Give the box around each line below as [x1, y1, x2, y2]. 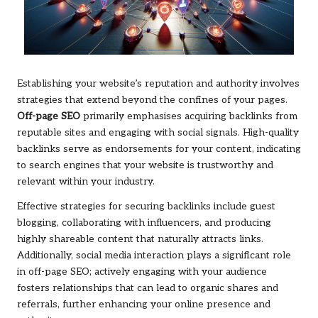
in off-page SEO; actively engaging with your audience [17, 266, 267, 278]
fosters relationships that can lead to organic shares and [17, 283, 278, 295]
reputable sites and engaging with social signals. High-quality [17, 127, 299, 139]
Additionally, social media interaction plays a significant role [17, 250, 291, 262]
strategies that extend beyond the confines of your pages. [17, 94, 287, 106]
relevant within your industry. [17, 176, 155, 188]
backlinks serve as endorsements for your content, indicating [17, 143, 301, 155]
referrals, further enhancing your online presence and [17, 299, 270, 311]
